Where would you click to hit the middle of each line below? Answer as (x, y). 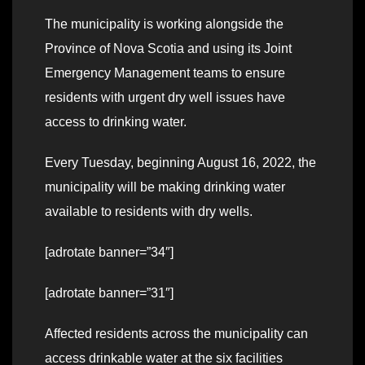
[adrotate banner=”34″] (109, 252)
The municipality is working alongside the (164, 24)
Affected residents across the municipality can (176, 333)
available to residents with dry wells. (149, 211)
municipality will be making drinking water (165, 187)
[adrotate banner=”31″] (109, 292)
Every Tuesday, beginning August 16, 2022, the (180, 162)
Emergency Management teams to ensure (165, 73)
